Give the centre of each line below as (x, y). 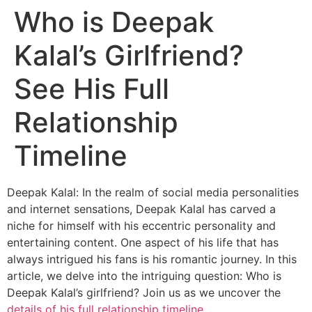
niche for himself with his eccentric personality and (141, 226)
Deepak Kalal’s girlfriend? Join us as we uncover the (144, 292)
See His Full (92, 89)
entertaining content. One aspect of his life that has (143, 242)
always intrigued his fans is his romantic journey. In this (152, 259)
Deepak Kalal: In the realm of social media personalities (153, 192)
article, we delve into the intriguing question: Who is (144, 276)
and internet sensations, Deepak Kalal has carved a (141, 209)
